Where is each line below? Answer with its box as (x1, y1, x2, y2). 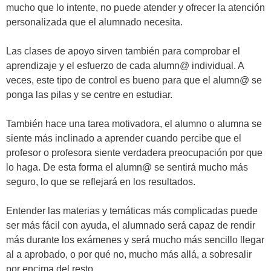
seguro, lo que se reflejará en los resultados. (6, 177, 195, 187)
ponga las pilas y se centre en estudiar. (6, 90, 172, 100)
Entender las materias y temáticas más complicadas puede (6, 206, 258, 216)
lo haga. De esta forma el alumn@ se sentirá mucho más (6, 162, 248, 172)
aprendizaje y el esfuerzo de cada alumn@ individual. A (6, 60, 244, 71)
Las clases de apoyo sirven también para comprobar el (6, 46, 240, 56)
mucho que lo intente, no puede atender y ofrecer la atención (6, 2, 265, 13)
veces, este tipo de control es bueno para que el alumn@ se (6, 75, 262, 85)
